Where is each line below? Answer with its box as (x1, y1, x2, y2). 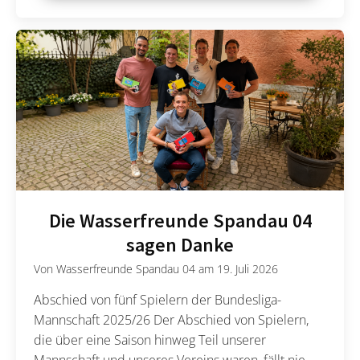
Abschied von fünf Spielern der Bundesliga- (34, 290, 282, 309)
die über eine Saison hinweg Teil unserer (34, 330, 267, 349)
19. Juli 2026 (217, 261, 279, 277)
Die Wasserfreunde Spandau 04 (48, 208, 312, 233)
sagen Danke (126, 232, 234, 257)
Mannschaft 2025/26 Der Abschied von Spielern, (34, 310, 309, 329)
